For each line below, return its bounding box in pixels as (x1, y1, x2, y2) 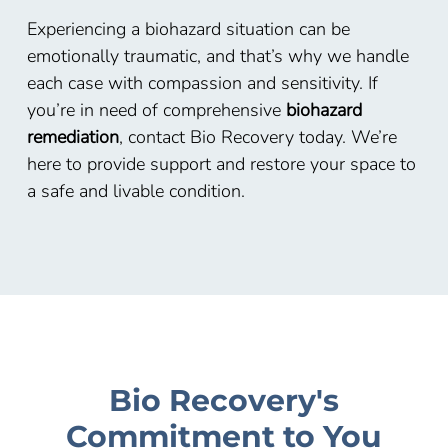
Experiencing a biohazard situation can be (26, 17, 350, 42)
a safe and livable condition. (26, 179, 245, 204)
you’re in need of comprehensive (26, 98, 286, 123)
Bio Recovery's (108, 381, 339, 419)
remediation (26, 125, 119, 150)
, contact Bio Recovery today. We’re (118, 125, 397, 150)
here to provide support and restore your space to (26, 152, 416, 177)
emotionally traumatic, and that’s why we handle (26, 44, 409, 69)
